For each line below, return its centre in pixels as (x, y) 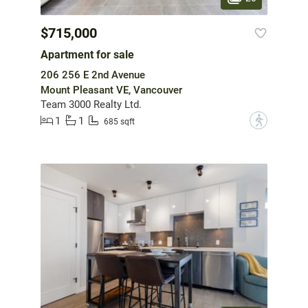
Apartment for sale (87, 55)
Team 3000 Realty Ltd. (91, 105)
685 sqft (119, 121)
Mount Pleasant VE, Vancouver (111, 90)
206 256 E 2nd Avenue (93, 75)
